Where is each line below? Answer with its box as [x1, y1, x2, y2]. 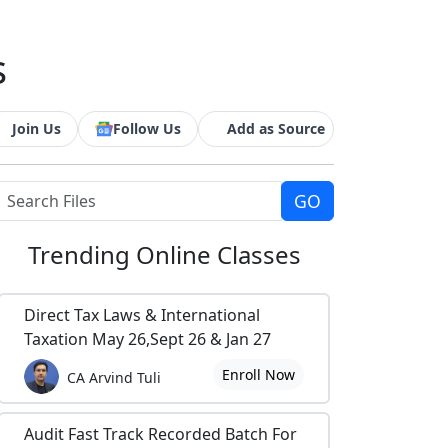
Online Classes [135, 238, 301, 271]
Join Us [12, 119, 61, 138]
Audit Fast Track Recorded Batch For [24, 423, 297, 445]
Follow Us [113, 119, 181, 138]
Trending [27, 238, 136, 271]
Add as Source [227, 119, 325, 138]
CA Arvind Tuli [67, 367, 161, 387]
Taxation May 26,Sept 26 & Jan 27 [24, 328, 271, 350]
